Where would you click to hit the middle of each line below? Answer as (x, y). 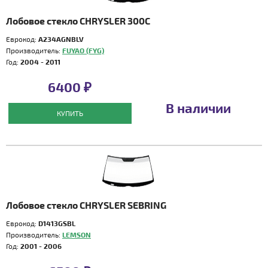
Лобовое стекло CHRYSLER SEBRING (86, 205)
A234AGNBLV (61, 39)
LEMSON (77, 234)
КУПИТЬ (70, 113)
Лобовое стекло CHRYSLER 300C (78, 21)
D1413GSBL (57, 223)
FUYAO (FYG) (83, 50)
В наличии (198, 108)
